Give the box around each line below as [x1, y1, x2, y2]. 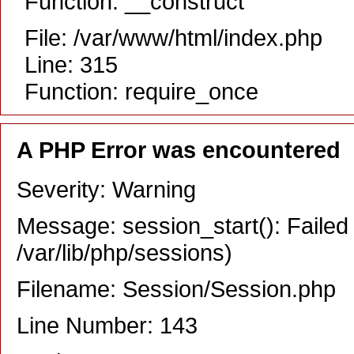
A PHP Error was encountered [17, 136, 341, 163]
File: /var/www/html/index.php [24, 24, 322, 51]
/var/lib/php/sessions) [17, 239, 232, 265]
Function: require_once [24, 77, 258, 104]
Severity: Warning [17, 175, 196, 202]
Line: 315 [24, 51, 118, 77]
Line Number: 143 [17, 311, 198, 338]
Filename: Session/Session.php [17, 275, 336, 302]
